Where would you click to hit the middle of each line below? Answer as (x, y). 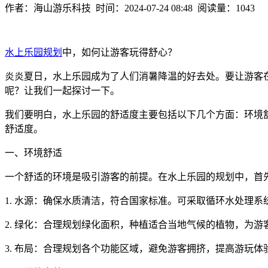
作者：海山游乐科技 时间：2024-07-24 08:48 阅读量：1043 (130, 8)
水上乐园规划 (33, 52)
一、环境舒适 (33, 153)
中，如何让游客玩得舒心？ (120, 52)
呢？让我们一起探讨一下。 (62, 91)
